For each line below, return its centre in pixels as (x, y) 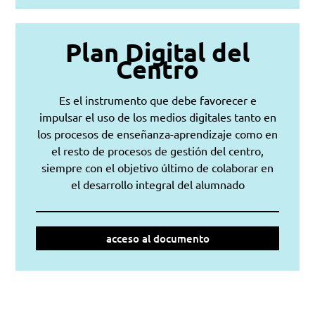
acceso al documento (157, 238)
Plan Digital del (157, 52)
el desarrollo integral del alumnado (157, 185)
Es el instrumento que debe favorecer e (157, 100)
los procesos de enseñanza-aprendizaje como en (157, 134)
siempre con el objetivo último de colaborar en (157, 168)
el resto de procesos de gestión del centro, (157, 151)
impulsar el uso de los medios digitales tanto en (157, 117)
